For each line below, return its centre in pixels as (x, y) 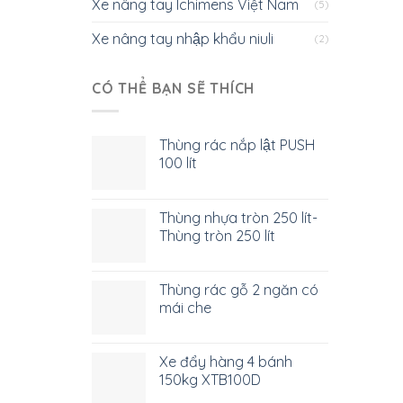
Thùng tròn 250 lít (217, 236)
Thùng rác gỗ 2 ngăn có (239, 290)
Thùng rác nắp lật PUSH (237, 145)
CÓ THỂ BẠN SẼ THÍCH (174, 89)
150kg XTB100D (210, 380)
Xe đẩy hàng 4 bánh (226, 362)
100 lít (178, 163)
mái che (185, 308)
